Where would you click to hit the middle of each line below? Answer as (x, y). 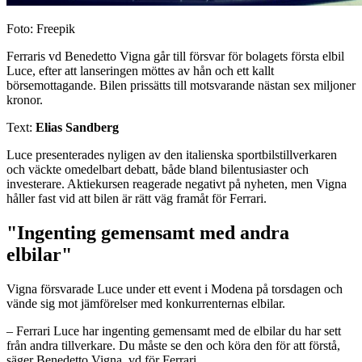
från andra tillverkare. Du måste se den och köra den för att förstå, (173, 345)
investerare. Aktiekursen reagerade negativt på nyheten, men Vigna (177, 183)
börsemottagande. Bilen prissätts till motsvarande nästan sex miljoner (181, 85)
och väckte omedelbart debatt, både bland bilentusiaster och (158, 169)
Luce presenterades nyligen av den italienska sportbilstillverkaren (172, 154)
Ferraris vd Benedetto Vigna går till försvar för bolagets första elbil (175, 56)
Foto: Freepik (41, 28)
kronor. (25, 99)
